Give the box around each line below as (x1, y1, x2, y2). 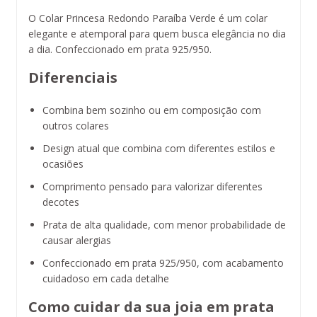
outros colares (42, 118, 109, 132)
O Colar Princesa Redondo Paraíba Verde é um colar (28, 11, 267, 25)
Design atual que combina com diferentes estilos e (42, 141, 275, 155)
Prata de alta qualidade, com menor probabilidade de (42, 217, 286, 231)
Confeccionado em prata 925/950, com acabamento (42, 255, 284, 270)
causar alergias (42, 233, 111, 247)
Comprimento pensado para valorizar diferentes (42, 179, 263, 193)
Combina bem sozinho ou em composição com (42, 103, 261, 117)
